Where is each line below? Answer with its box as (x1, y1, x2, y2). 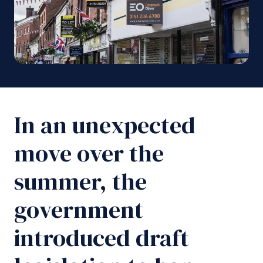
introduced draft (14, 222, 189, 254)
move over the (14, 137, 164, 170)
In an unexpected (14, 109, 195, 141)
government (14, 194, 143, 226)
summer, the (14, 166, 147, 198)
